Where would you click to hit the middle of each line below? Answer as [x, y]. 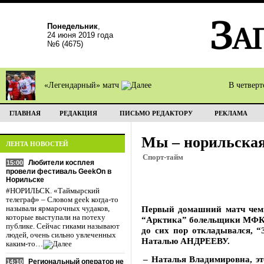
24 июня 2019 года [80, 35]
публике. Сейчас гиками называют [63, 226]
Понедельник [72, 26]
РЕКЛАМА [231, 113]
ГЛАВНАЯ [25, 113]
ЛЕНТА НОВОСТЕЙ [37, 144]
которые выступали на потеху [56, 217]
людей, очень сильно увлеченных [61, 235]
